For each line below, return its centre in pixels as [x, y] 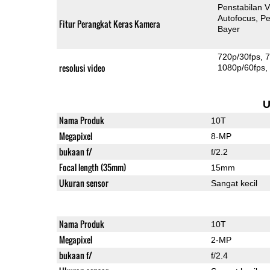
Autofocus [237, 18]
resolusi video [82, 67]
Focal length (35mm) [92, 167]
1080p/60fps [242, 67]
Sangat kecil [234, 183]
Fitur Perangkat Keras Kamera [109, 24]
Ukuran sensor [83, 183]
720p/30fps [239, 56]
